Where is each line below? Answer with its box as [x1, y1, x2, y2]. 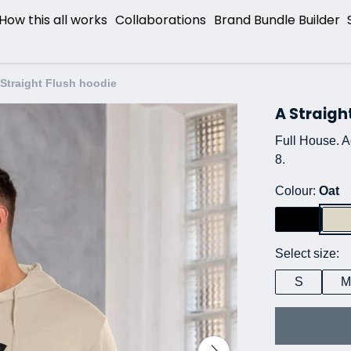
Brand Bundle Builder [213, 11, 340, 30]
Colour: [275, 184, 319, 197]
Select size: [275, 247, 339, 260]
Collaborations [114, 11, 206, 30]
